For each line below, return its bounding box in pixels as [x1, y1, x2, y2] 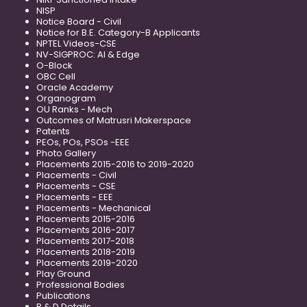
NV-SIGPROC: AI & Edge [36, 48, 140, 62]
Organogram [36, 92, 96, 106]
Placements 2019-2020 [36, 256, 138, 270]
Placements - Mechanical [36, 201, 151, 215]
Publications [36, 289, 90, 303]
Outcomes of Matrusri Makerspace [36, 114, 191, 127]
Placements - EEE [36, 191, 113, 204]
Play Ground [36, 267, 90, 281]
